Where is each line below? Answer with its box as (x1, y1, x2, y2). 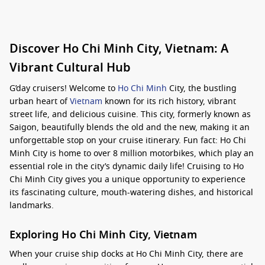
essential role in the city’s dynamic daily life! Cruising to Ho (9, 160, 244, 173)
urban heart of (9, 95, 70, 108)
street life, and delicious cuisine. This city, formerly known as (9, 108, 251, 121)
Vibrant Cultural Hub (9, 59, 131, 76)
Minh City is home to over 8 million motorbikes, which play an (9, 147, 254, 160)
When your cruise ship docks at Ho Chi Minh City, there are (9, 248, 243, 260)
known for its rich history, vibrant (102, 95, 236, 108)
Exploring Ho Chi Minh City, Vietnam (9, 227, 197, 243)
